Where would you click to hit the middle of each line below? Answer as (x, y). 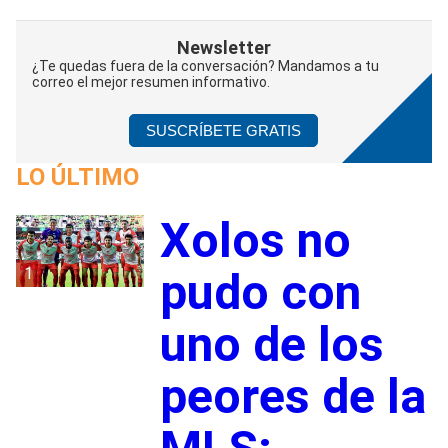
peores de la (292, 396)
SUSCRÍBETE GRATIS (224, 130)
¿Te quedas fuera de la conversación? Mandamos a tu (205, 65)
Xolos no (255, 240)
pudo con (260, 292)
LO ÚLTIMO (77, 176)
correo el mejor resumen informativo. (151, 81)
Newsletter (223, 47)
